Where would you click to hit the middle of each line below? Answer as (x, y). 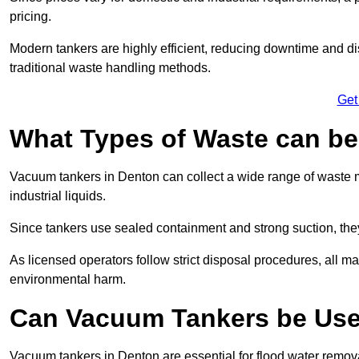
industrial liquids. (58, 196)
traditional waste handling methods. (110, 68)
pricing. (30, 17)
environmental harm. (68, 280)
